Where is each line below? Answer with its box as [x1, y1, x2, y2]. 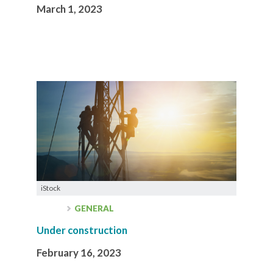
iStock [41, 183, 60, 193]
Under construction [37, 223, 127, 236]
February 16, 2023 [37, 246, 121, 259]
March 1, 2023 [37, 2, 102, 15]
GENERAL [73, 203, 115, 213]
